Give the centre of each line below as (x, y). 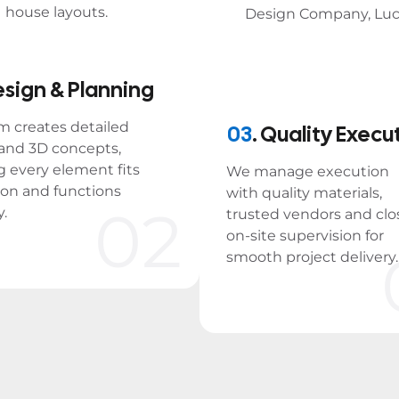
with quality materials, (304, 193)
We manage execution (308, 171)
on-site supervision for (305, 236)
